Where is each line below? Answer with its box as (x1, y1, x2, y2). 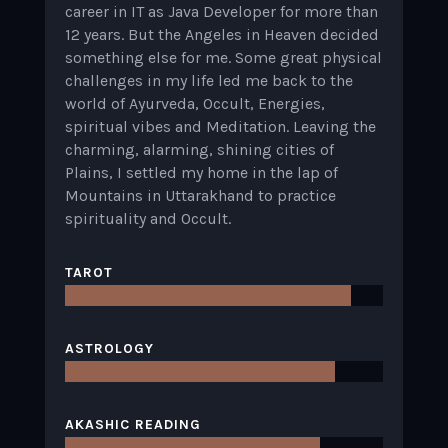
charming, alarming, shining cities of (64, 140, 334, 160)
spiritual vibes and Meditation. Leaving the (64, 117, 376, 137)
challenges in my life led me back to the (64, 71, 353, 91)
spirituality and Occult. (64, 209, 231, 229)
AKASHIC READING (64, 416, 201, 434)
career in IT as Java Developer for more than (64, 2, 378, 22)
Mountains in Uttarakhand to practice (64, 186, 336, 206)
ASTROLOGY (64, 340, 154, 358)
